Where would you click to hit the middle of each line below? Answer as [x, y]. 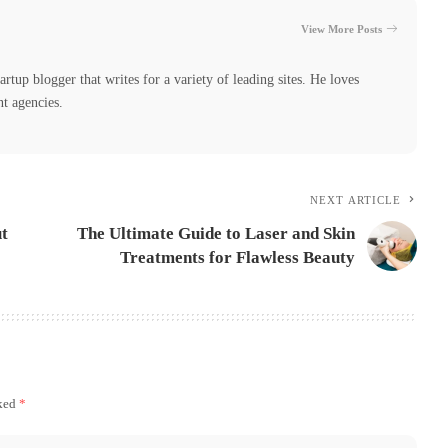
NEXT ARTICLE [356, 199]
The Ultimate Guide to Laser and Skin [216, 233]
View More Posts [342, 29]
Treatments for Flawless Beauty [238, 257]
